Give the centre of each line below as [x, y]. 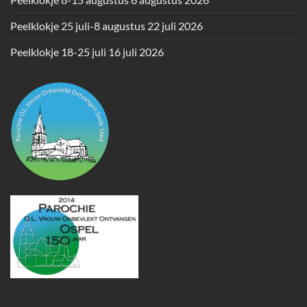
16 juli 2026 [136, 51]
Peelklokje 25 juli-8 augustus [78, 25]
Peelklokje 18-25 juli [58, 51]
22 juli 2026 [175, 25]
